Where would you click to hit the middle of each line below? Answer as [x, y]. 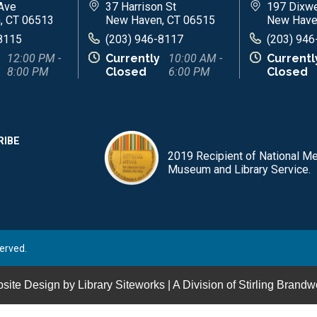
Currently [133, 58]
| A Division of [202, 284]
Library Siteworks [121, 284]
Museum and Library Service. [239, 169]
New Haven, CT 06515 [160, 20]
